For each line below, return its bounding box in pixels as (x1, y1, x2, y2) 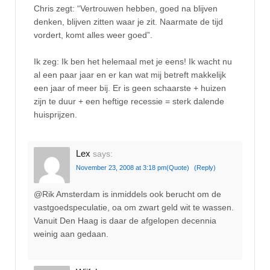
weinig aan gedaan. (34, 229, 108, 239)
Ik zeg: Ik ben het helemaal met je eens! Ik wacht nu (34, 57, 232, 67)
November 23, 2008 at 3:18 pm (76, 163, 166, 171)
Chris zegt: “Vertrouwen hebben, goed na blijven (34, 3, 218, 13)
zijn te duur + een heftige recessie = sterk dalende (34, 96, 224, 107)
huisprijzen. (34, 110, 77, 120)
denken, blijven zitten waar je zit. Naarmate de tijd (34, 16, 223, 27)
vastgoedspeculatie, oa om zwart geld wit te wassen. (34, 202, 234, 213)
